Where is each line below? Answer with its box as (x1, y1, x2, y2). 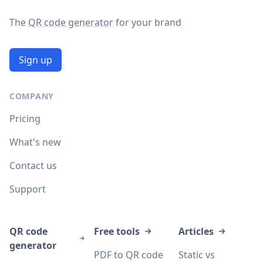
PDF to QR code (94, 248, 163, 262)
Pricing (9, 112, 41, 126)
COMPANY (9, 90, 54, 102)
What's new (9, 136, 61, 149)
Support (9, 183, 46, 196)
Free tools (94, 225, 140, 238)
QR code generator (28, 16, 113, 29)
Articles (178, 225, 214, 238)
